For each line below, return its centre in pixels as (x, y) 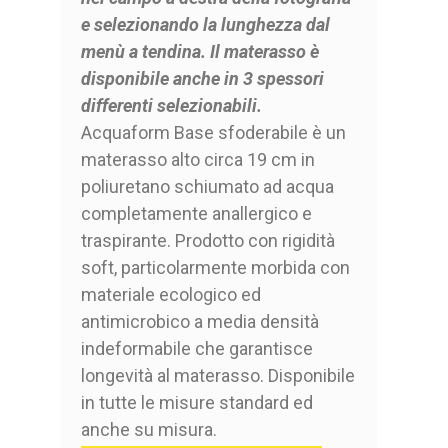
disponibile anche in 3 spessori (202, 79)
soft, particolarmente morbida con (215, 268)
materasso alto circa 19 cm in (197, 160)
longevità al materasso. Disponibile (217, 376)
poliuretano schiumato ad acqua (207, 187)
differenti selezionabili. (171, 106)
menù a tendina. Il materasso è (199, 52)
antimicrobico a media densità (199, 322)
